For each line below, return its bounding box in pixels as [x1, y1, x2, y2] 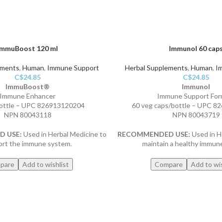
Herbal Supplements [124, 63, 188, 72]
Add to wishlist [22, 160, 69, 169]
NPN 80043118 [3, 111, 52, 119]
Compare [155, 160, 183, 169]
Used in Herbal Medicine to [21, 130, 107, 139]
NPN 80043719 [172, 111, 220, 119]
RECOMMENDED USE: [117, 130, 190, 139]
